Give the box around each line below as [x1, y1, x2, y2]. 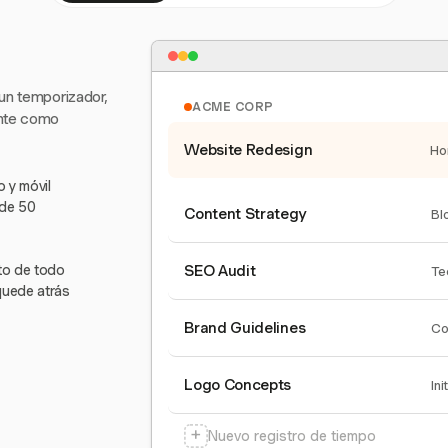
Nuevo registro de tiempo [208, 428, 377, 444]
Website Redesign [184, 141, 313, 159]
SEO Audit [184, 262, 256, 280]
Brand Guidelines [184, 319, 306, 337]
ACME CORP [192, 99, 274, 114]
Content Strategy [184, 205, 307, 223]
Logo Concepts [184, 376, 292, 394]
